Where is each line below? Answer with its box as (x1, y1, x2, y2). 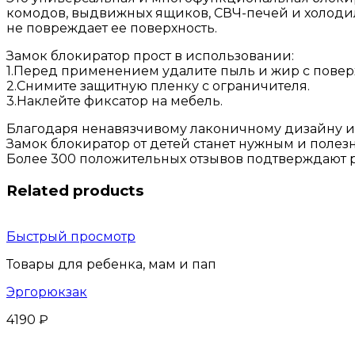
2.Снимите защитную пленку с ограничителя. (6, 78, 310, 94)
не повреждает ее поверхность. (6, 20, 217, 36)
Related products (6, 181, 143, 200)
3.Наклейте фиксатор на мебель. (6, 93, 223, 109)
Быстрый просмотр (6, 229, 136, 245)
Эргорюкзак (6, 284, 87, 300)
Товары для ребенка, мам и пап (6, 257, 216, 273)
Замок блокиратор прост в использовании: (6, 48, 294, 63)
